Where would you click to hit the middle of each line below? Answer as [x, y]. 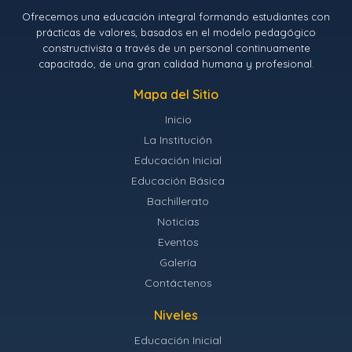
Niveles [176, 315]
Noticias [178, 222]
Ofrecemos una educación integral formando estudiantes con [176, 17]
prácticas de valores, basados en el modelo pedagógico [176, 33]
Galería [178, 263]
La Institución [178, 140]
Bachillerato [178, 202]
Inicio [178, 120]
